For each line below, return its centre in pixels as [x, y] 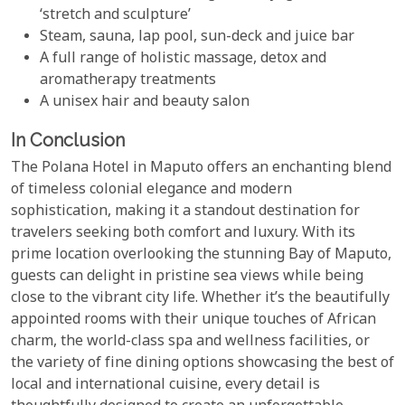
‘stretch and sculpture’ [115, 16]
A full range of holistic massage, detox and [183, 60]
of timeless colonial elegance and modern [151, 190]
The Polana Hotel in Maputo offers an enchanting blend [201, 168]
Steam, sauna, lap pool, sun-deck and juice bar [197, 38]
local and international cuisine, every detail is [165, 385]
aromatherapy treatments [128, 81]
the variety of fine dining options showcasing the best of [202, 363]
